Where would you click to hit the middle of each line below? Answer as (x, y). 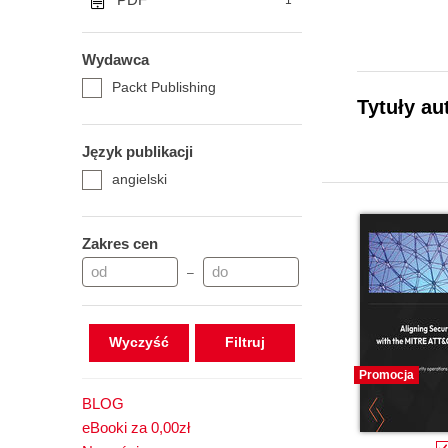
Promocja (386, 375)
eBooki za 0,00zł (136, 427)
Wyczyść (138, 342)
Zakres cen (120, 243)
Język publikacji (137, 151)
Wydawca (115, 59)
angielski (139, 179)
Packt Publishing (164, 87)
